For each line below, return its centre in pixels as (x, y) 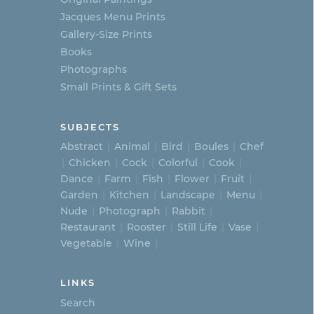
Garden (79, 194)
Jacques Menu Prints (113, 16)
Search (78, 302)
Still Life (197, 227)
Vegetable (86, 243)
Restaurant (88, 227)
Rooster (146, 227)
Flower (192, 178)
